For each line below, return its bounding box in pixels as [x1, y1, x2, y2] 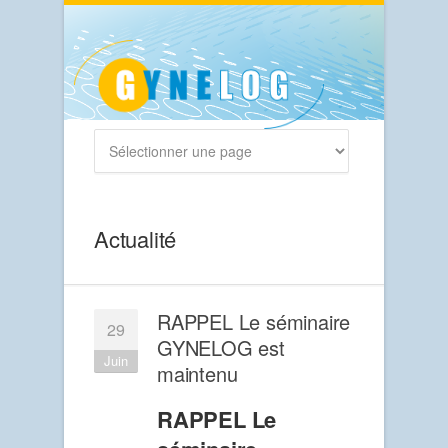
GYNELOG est [157, 333, 285, 363]
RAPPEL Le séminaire [157, 307, 351, 337]
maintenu [157, 359, 238, 389]
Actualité [94, 223, 177, 255]
